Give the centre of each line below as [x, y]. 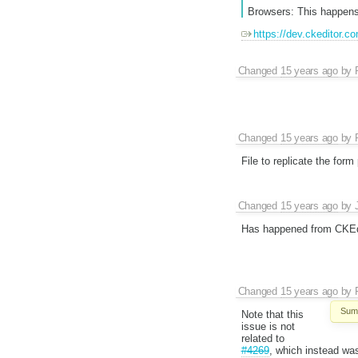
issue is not [268, 327]
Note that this [272, 315]
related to [263, 339]
